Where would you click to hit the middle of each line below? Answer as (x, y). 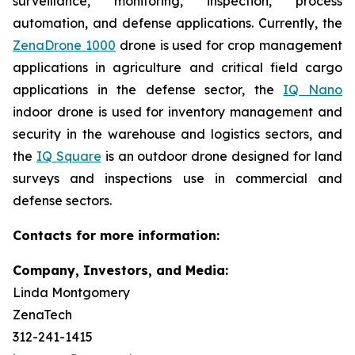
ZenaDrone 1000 (64, 45)
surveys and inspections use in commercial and (177, 178)
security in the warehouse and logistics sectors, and (177, 134)
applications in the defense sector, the (148, 90)
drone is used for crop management (229, 45)
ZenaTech (42, 315)
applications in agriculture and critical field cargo (177, 67)
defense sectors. (62, 200)
